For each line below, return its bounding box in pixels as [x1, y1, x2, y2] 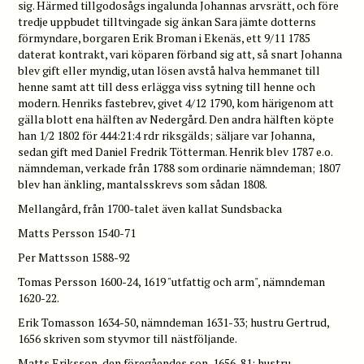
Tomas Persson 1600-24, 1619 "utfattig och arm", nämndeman [18, 273, 326, 289]
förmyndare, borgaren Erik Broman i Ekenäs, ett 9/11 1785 [18, 29, 311, 45]
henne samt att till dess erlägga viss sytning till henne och [18, 78, 316, 94]
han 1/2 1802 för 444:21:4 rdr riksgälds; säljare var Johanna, [18, 127, 315, 143]
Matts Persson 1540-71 [18, 224, 136, 240]
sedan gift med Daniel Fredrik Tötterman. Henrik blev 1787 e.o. [18, 143, 333, 159]
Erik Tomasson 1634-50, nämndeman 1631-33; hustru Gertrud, [18, 314, 330, 330]
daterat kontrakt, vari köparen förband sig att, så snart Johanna [18, 45, 343, 62]
